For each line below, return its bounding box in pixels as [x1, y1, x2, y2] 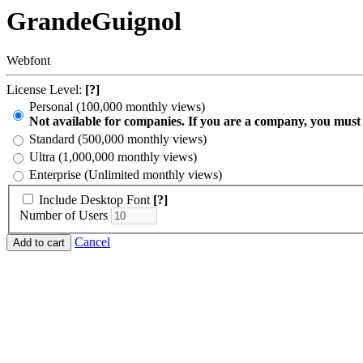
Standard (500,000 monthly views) [29, 132, 207, 147]
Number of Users [19, 208, 108, 223]
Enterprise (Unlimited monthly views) [29, 168, 222, 182]
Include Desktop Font [39, 193, 150, 207]
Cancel [75, 235, 110, 250]
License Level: [6, 83, 85, 97]
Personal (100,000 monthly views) [29, 100, 205, 114]
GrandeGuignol [6, 6, 181, 36]
